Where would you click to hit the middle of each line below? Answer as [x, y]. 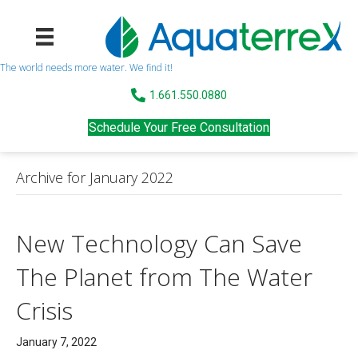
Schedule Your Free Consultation [179, 127]
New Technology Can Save [159, 243]
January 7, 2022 [56, 342]
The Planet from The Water [164, 276]
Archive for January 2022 [95, 177]
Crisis [44, 310]
